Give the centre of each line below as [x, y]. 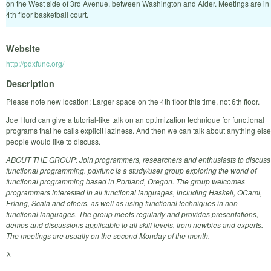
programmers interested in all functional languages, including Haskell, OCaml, [134, 192]
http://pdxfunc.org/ [35, 64]
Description [30, 83]
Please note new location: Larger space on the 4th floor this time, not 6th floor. [133, 101]
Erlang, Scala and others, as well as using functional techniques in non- [123, 203]
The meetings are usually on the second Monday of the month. [108, 235]
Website [23, 49]
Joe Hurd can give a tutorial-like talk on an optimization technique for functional [135, 119]
